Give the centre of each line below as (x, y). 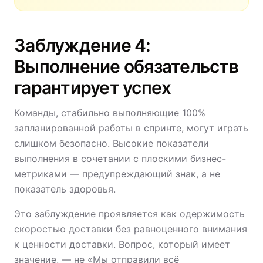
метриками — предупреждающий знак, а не (117, 174)
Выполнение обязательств (126, 66)
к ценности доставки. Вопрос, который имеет (122, 244)
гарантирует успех (93, 87)
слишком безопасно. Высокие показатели (112, 143)
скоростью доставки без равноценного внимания (131, 229)
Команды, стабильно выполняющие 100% (110, 113)
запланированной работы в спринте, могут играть (131, 128)
